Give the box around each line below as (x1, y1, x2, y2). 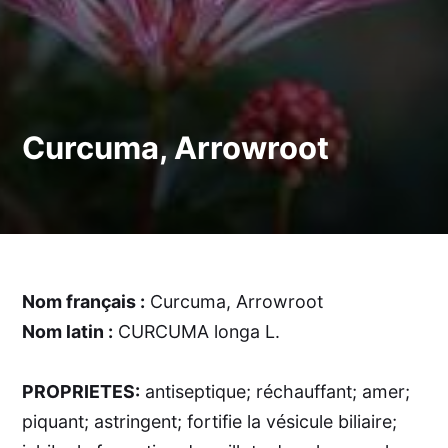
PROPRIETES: (22, 380, 141, 402)
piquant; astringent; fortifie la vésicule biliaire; (22, 410, 398, 432)
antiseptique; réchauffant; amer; (140, 380, 411, 402)
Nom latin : (22, 320, 114, 342)
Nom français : (22, 290, 146, 312)
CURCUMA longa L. (113, 320, 281, 342)
